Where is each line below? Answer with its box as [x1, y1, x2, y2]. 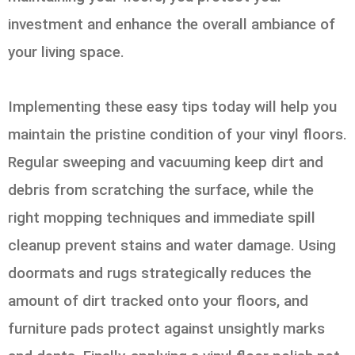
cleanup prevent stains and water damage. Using [8, 235, 336, 254]
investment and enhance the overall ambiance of [8, 15, 335, 34]
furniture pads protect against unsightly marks [8, 319, 325, 338]
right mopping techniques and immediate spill [8, 208, 315, 227]
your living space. [8, 43, 124, 62]
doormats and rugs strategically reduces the [8, 263, 311, 282]
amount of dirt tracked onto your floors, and [8, 291, 308, 310]
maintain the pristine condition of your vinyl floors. [8, 124, 347, 143]
